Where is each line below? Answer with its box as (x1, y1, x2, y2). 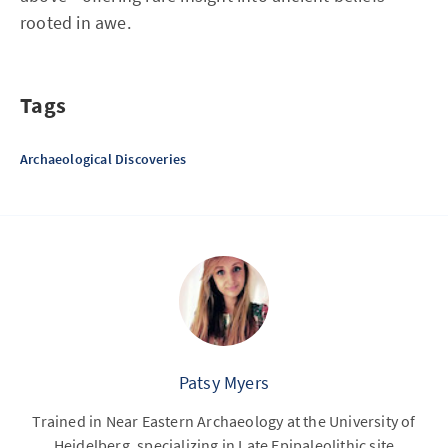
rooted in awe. (20, 10, 131, 34)
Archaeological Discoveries (20, 149, 187, 168)
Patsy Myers (178, 370, 270, 394)
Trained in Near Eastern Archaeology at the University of (32, 410, 416, 431)
